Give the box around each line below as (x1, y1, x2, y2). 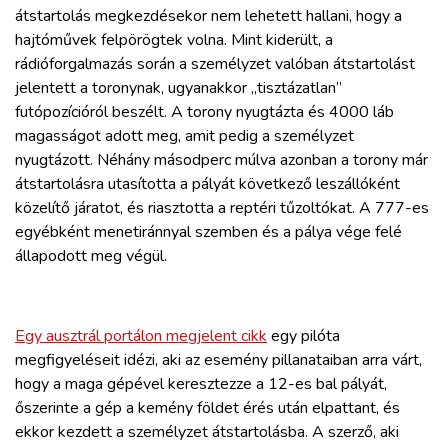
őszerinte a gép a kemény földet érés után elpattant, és (15, 396, 400, 419)
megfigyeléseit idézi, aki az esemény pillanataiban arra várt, (15, 348, 422, 371)
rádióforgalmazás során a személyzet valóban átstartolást (15, 52, 415, 75)
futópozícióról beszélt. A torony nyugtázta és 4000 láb (15, 100, 394, 123)
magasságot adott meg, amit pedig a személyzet (15, 124, 354, 147)
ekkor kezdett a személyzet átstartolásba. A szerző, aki (15, 420, 399, 443)
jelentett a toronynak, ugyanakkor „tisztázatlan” (15, 76, 342, 99)
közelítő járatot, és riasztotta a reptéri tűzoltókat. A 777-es (15, 196, 429, 219)
